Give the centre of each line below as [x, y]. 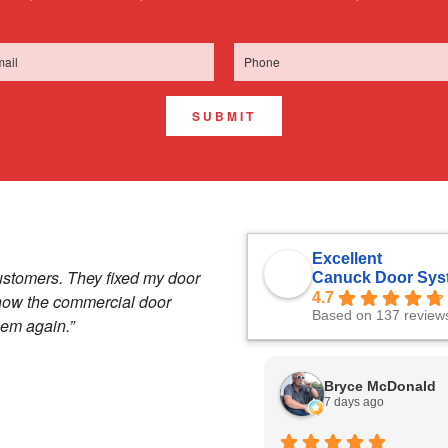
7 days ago [354, 402]
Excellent [347, 258]
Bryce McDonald [380, 386]
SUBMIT [224, 116]
